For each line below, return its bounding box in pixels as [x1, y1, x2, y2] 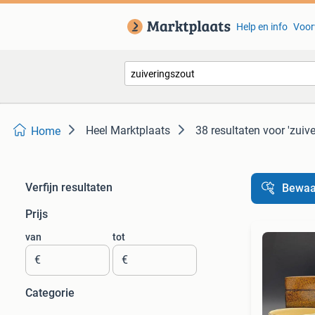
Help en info [236, 21, 288, 32]
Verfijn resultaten [25, 181, 112, 194]
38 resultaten [195, 124, 260, 137]
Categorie [25, 286, 75, 300]
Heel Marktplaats [86, 124, 170, 137]
